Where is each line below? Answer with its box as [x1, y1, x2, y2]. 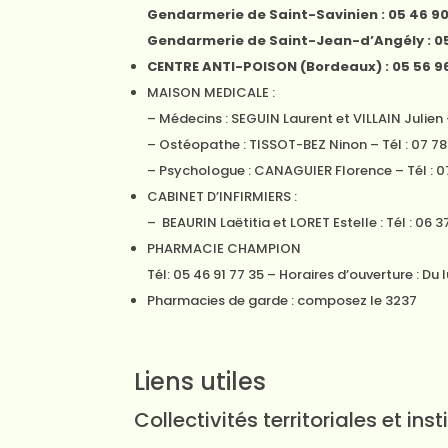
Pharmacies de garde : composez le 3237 [147, 291, 418, 310]
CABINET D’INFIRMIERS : [147, 187, 298, 206]
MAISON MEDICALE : [147, 83, 276, 102]
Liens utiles [134, 365, 267, 398]
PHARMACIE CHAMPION [147, 239, 302, 258]
